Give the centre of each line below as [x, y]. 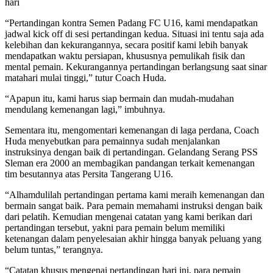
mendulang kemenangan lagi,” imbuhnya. [85, 109]
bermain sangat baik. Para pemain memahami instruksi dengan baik [134, 205]
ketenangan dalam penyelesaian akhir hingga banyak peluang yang [133, 238]
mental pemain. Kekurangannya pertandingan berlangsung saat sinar [136, 66]
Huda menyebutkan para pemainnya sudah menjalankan [112, 141]
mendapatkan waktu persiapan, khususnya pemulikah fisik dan [125, 55]
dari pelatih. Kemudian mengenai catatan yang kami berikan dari [129, 216]
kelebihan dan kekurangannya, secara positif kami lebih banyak [126, 44]
